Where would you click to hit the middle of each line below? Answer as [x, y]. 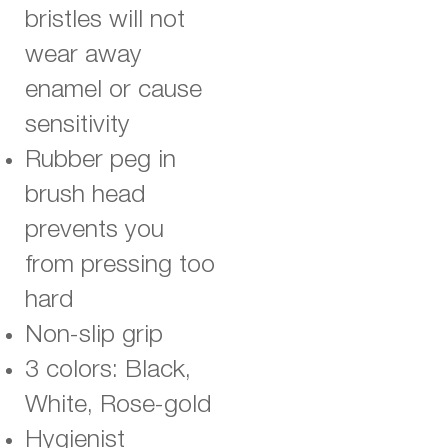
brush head [85, 195]
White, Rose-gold [118, 405]
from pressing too [120, 265]
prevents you [94, 230]
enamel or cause [113, 90]
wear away [83, 55]
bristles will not [105, 20]
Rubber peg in [100, 160]
